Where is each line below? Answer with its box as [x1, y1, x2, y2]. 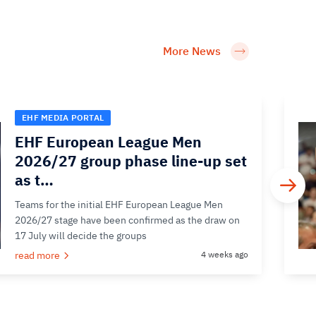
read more [15, 249, 60, 262]
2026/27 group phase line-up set [15, 151, 247, 171]
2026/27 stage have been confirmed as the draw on [15, 214, 240, 226]
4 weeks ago [200, 249, 248, 260]
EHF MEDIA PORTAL [22, 112, 104, 123]
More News [163, 44, 221, 58]
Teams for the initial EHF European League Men [15, 198, 223, 211]
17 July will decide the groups [15, 229, 147, 242]
